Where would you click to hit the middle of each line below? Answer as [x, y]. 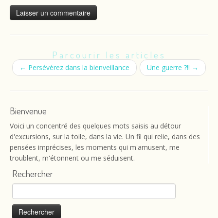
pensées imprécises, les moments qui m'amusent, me [95, 147]
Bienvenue [28, 111]
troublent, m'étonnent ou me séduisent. [72, 158]
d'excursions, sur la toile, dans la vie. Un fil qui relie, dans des [105, 136]
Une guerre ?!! [169, 67]
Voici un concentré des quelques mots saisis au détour [95, 126]
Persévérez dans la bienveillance [78, 67]
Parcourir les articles [109, 55]
